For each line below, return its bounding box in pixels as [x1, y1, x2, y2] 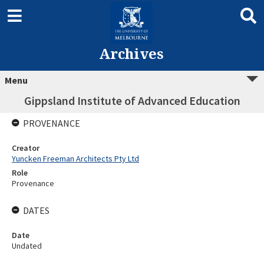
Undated [12, 240, 42, 251]
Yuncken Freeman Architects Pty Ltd [12, 153, 139, 164]
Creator [12, 143, 39, 153]
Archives [98, 44, 164, 63]
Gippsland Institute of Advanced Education [24, 93, 240, 108]
